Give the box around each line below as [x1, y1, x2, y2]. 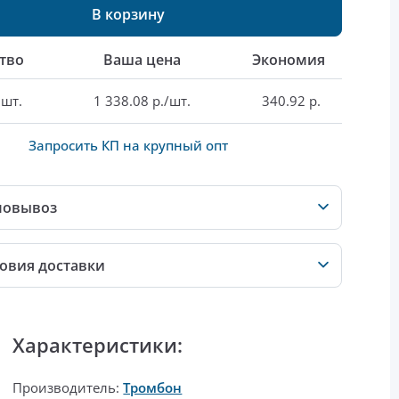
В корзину [92, 4, 165, 24]
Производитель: [12, 379, 124, 397]
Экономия [252, 50, 325, 70]
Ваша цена [102, 50, 181, 70]
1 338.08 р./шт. [93, 92, 191, 110]
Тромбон [123, 379, 183, 397]
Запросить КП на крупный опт [28, 136, 228, 155]
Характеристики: [12, 331, 183, 359]
